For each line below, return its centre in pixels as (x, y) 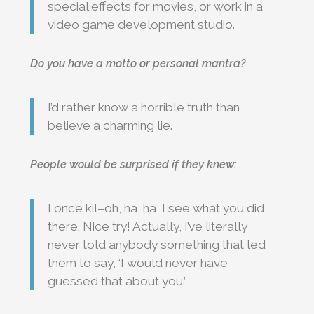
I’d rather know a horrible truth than (144, 107)
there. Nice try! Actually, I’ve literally (148, 226)
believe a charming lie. (110, 125)
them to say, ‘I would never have (138, 262)
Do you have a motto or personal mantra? (138, 63)
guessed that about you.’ (117, 281)
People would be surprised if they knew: (134, 164)
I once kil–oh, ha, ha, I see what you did (156, 208)
